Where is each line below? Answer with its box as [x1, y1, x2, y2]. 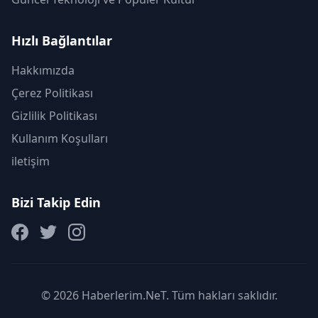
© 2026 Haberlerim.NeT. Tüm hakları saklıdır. [40, 287, 278, 304]
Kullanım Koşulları [11, 131, 108, 147]
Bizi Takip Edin [11, 194, 101, 212]
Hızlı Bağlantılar [11, 32, 112, 50]
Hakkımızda [11, 62, 75, 79]
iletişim [11, 153, 50, 170]
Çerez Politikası [11, 85, 93, 102]
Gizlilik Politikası [11, 108, 97, 124]
